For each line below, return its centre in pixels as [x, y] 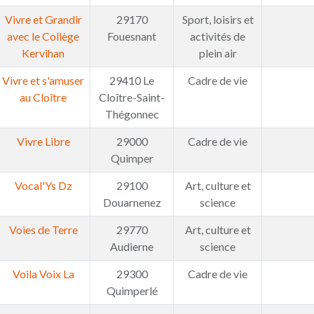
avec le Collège [43, 36]
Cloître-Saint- [132, 97]
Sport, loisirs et [218, 19]
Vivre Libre [43, 141]
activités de [218, 36]
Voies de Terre [43, 230]
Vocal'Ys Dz [43, 185]
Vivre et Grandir [43, 19]
